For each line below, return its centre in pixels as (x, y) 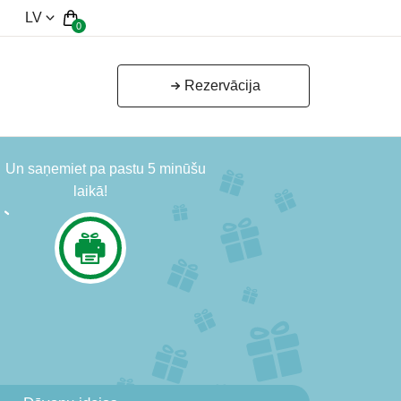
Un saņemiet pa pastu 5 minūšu (106, 169)
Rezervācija (222, 86)
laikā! (90, 192)
